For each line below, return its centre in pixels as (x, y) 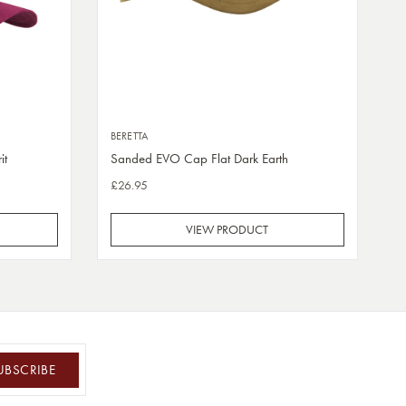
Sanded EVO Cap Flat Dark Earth (199, 158)
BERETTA (129, 135)
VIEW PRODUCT (227, 230)
